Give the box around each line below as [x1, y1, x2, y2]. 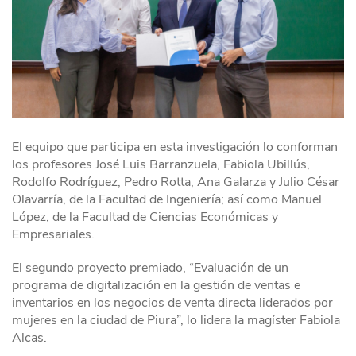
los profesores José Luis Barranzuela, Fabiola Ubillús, [12, 156, 310, 174]
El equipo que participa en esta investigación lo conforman [12, 138, 338, 157]
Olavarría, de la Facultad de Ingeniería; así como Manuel [12, 191, 322, 209]
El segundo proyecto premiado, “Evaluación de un [12, 259, 288, 277]
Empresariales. [12, 226, 95, 244]
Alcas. [12, 329, 47, 347]
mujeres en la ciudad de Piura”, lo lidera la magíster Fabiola [12, 311, 340, 330]
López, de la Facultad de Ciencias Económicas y [12, 208, 278, 226]
